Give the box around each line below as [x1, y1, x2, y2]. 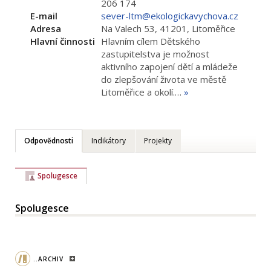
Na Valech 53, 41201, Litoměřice [101, 22, 235, 34]
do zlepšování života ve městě [101, 73, 226, 85]
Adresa [30, 22, 61, 34]
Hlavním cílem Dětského [101, 35, 200, 47]
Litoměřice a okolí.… [101, 86, 184, 98]
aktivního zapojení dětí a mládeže [101, 60, 238, 73]
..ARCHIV [33, 254, 64, 263]
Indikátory [91, 135, 126, 146]
